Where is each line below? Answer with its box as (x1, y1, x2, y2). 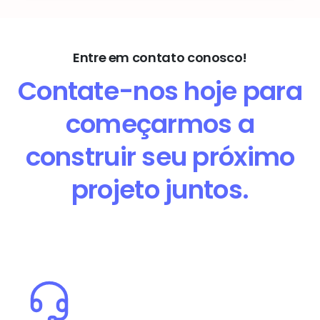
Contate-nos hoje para (18, 73, 302, 110)
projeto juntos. (71, 171, 249, 209)
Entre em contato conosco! (73, 49, 247, 67)
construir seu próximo (25, 139, 295, 176)
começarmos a (65, 106, 255, 143)
